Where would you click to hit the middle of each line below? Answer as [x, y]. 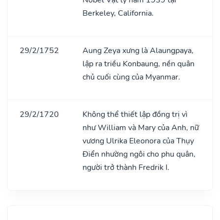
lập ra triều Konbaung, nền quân [138, 64]
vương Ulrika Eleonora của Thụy [138, 141]
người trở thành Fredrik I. [126, 167]
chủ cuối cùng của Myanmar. [131, 77]
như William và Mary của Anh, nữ [141, 127]
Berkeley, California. [118, 13]
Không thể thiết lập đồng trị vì [135, 114]
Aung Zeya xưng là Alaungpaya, [138, 50]
